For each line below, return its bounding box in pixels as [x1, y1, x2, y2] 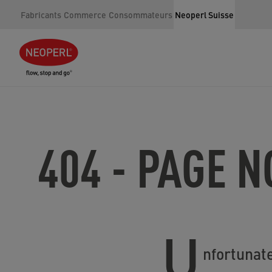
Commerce [64, 8, 106, 21]
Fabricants [21, 8, 61, 21]
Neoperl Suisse [175, 8, 234, 21]
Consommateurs [109, 8, 172, 21]
